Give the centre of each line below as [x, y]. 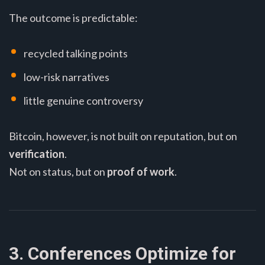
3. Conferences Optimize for [122, 253]
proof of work [141, 171]
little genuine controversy [83, 100]
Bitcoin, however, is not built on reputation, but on [123, 136]
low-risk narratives [67, 77]
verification [37, 153]
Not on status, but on [58, 171]
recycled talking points [76, 53]
